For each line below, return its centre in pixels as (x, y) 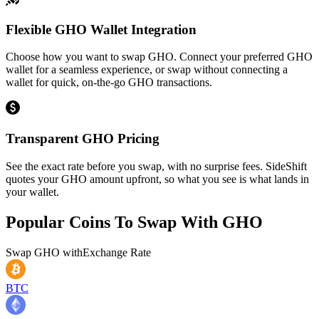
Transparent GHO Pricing (83, 138)
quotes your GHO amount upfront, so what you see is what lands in (157, 179)
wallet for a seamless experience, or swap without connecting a (147, 70)
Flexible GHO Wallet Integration (101, 29)
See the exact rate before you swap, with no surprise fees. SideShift (156, 166)
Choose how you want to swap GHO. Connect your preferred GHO (159, 57)
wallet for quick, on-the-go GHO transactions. (109, 83)
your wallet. (32, 192)
